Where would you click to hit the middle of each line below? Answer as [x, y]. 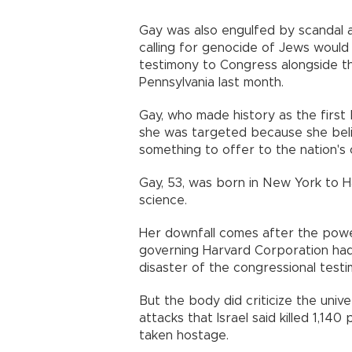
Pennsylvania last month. [211, 83]
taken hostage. [184, 336]
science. [163, 201]
